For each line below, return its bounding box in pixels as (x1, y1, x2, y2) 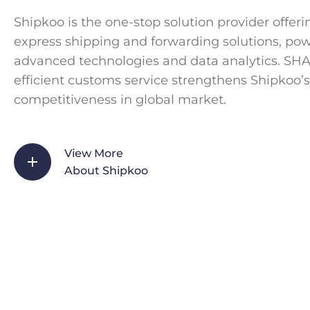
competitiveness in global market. (14, 91, 226, 107)
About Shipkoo (64, 164, 148, 178)
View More (64, 147, 123, 161)
